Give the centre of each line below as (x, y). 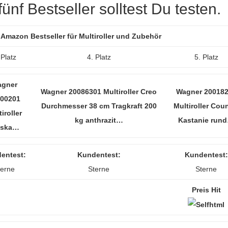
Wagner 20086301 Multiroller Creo (99, 92)
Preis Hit (206, 190)
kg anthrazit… (99, 120)
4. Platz (99, 57)
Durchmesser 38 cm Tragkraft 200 (99, 106)
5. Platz (206, 57)
